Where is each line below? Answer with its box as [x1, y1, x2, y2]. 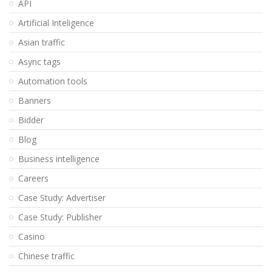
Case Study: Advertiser [18, 192, 106, 204]
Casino [18, 231, 45, 243]
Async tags [18, 56, 61, 68]
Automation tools [18, 75, 87, 87]
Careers [18, 172, 49, 185]
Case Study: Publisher [18, 211, 102, 223]
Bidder [18, 114, 44, 126]
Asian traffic [18, 36, 65, 49]
